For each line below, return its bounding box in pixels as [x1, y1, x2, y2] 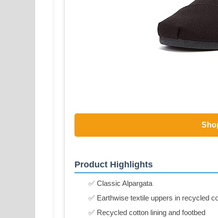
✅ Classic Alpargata [89, 179, 152, 187]
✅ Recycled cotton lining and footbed [89, 208, 205, 217]
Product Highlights [74, 159, 153, 169]
